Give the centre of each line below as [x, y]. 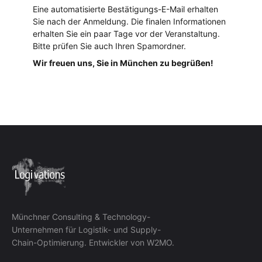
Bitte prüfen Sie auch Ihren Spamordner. [109, 46]
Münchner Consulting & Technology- [81, 216]
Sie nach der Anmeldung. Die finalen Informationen [129, 21]
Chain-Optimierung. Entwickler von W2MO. [93, 242]
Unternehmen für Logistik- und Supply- [86, 229]
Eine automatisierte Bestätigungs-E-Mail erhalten [125, 9]
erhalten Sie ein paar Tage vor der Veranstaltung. [126, 33]
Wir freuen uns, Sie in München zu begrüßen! [123, 63]
